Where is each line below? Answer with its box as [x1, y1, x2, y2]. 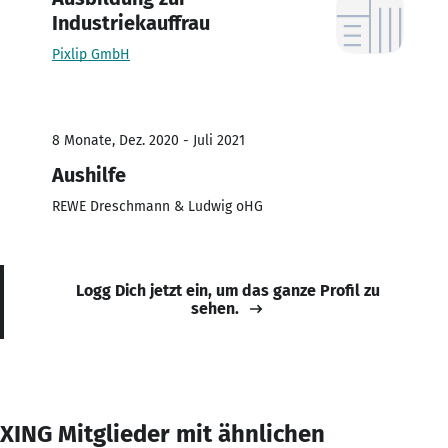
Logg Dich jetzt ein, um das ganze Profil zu [76, 280, 380, 300]
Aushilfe [52, 162, 126, 187]
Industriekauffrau [52, 10, 210, 35]
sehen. [191, 298, 239, 318]
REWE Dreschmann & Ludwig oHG [52, 197, 263, 215]
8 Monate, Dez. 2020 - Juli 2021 [52, 131, 245, 149]
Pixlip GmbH [52, 45, 130, 63]
